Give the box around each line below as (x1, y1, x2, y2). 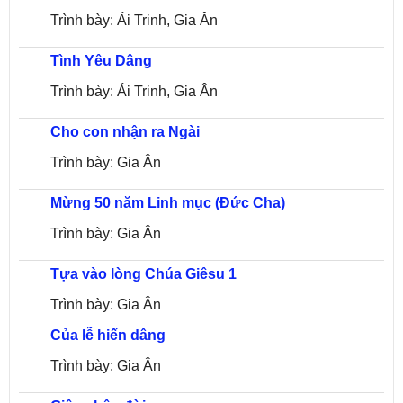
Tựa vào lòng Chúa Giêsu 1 (50, 266, 237, 282)
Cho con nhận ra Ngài (50, 124, 200, 139)
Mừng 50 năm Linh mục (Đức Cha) (50, 195, 285, 210)
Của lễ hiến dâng (50, 327, 166, 343)
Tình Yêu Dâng (50, 53, 152, 68)
